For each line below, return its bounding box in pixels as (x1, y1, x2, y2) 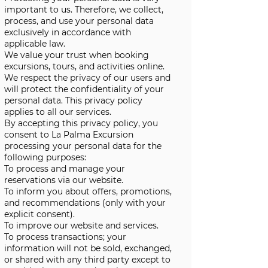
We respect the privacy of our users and (4, 72, 170, 83)
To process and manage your (4, 163, 125, 174)
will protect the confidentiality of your (4, 84, 164, 95)
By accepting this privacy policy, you (4, 118, 158, 129)
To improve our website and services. (4, 220, 159, 231)
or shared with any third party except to (4, 254, 170, 265)
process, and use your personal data (4, 16, 154, 26)
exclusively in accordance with (4, 27, 131, 38)
